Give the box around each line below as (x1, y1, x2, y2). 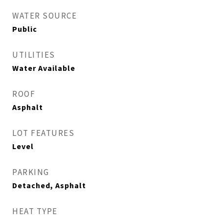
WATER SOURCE (12, 10, 77, 21)
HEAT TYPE (12, 206, 58, 217)
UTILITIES (12, 49, 55, 60)
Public (12, 24, 37, 34)
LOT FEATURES (12, 128, 74, 138)
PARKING (12, 167, 49, 177)
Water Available (12, 63, 75, 73)
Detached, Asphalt (12, 180, 86, 190)
